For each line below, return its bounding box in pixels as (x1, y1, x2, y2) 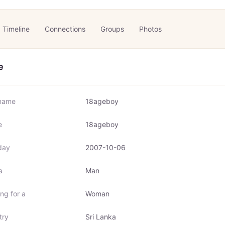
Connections (45, 25, 85, 33)
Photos (139, 25, 162, 33)
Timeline (3, 25, 30, 33)
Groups (100, 25, 124, 33)
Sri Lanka (85, 212, 116, 221)
